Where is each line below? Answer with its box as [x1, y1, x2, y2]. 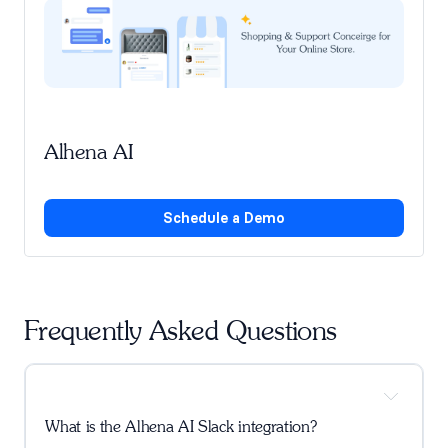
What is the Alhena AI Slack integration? [45, 417, 317, 437]
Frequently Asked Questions [24, 314, 337, 346]
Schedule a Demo [163, 208, 285, 227]
